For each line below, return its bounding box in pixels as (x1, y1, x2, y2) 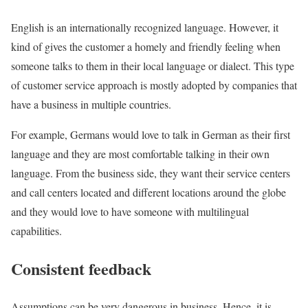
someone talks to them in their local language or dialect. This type (11, 58, 294, 74)
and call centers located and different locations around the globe (11, 185, 286, 200)
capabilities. (11, 223, 62, 239)
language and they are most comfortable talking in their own (11, 146, 269, 162)
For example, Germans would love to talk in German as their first (11, 127, 290, 142)
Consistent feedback (11, 256, 151, 281)
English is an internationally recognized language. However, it (11, 20, 278, 35)
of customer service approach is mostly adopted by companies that (11, 78, 297, 93)
